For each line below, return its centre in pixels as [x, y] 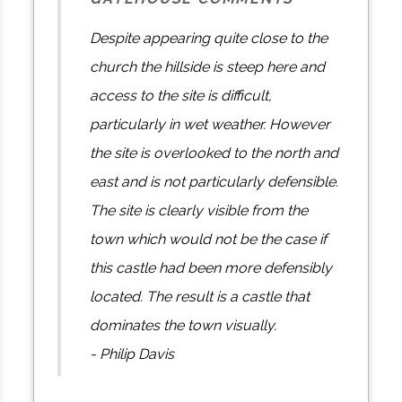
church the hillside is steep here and [208, 66]
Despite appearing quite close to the [209, 38]
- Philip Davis [132, 354]
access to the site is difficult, [181, 95]
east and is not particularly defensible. [214, 181]
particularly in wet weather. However [210, 124]
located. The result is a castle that [200, 296]
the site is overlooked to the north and [214, 153]
